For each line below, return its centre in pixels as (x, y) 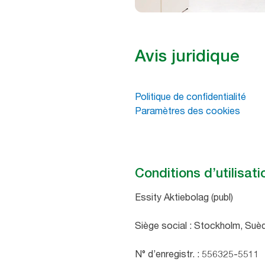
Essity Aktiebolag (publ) (185, 197)
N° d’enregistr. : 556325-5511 (197, 254)
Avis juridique (187, 56)
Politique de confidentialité (190, 97)
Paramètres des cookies (188, 111)
